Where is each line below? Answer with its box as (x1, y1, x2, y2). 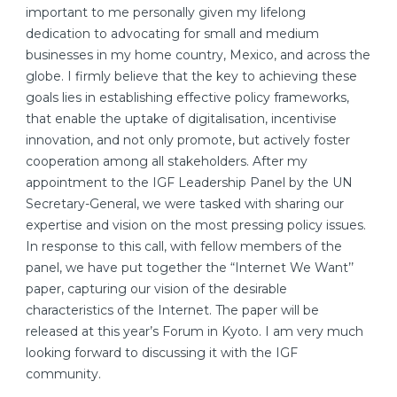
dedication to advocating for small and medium (26, 26, 319, 43)
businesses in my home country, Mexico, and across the (26, 47, 370, 64)
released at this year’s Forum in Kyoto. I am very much (26, 323, 363, 340)
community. (26, 366, 101, 383)
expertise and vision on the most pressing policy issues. (26, 217, 366, 234)
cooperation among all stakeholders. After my (26, 153, 307, 170)
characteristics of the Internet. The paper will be (26, 302, 319, 319)
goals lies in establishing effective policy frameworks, (26, 90, 349, 106)
